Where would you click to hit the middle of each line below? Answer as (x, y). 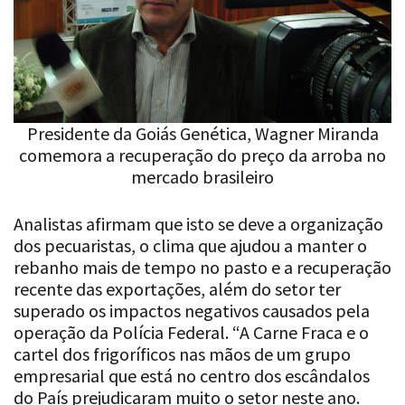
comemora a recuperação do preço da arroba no (202, 155)
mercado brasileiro (202, 177)
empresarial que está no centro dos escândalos (192, 376)
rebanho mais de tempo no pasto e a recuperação (202, 268)
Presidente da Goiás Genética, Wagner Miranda (202, 134)
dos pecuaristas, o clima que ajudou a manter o (190, 246)
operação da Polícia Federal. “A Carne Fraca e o (191, 333)
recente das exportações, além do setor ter (177, 289)
